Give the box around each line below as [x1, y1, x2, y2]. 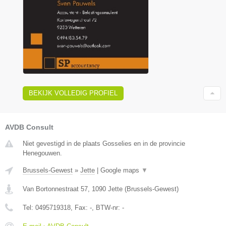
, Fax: [71, 203, 90, 211]
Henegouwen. [23, 149, 62, 157]
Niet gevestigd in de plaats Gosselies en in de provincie [23, 139, 185, 147]
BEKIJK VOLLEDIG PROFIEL [29, 89, 118, 97]
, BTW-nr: [92, 203, 122, 211]
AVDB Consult [5, 123, 53, 131]
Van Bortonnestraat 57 [23, 185, 88, 193]
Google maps [100, 166, 141, 174]
